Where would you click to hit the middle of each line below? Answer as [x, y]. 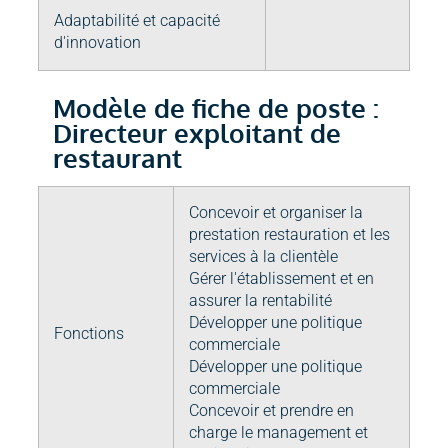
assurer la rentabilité [260, 301]
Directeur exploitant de [197, 133]
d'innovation [97, 43]
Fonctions [89, 334]
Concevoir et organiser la [276, 213]
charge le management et [278, 433]
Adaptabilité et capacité [137, 21]
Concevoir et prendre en [271, 411]
